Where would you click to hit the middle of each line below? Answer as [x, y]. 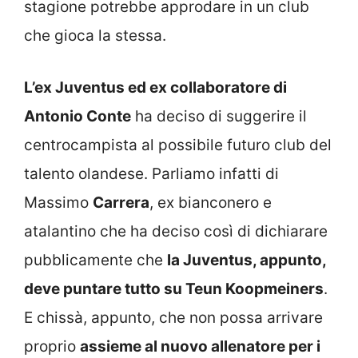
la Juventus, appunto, [247, 260]
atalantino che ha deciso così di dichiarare [176, 231]
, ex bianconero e [211, 202]
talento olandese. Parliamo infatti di [151, 173]
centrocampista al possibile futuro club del [178, 145]
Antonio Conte [78, 116]
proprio [52, 346]
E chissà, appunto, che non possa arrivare [173, 317]
